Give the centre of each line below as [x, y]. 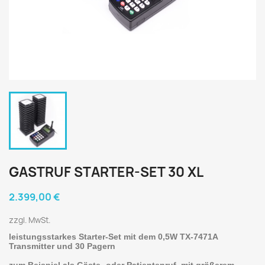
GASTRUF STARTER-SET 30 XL [106, 172]
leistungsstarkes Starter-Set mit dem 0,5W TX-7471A [113, 237]
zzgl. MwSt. [30, 220]
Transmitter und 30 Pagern [62, 246]
